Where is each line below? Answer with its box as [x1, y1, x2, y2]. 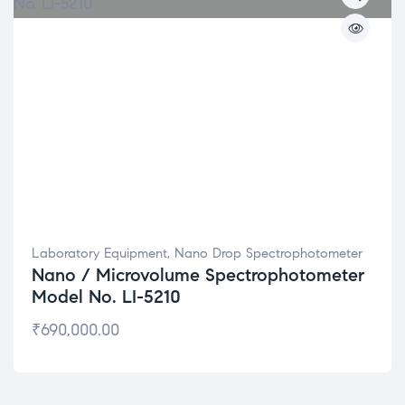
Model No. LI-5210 [32, 286, 181, 308]
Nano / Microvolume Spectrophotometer [32, 264, 364, 287]
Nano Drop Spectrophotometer [174, 245, 363, 261]
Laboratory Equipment [32, 245, 167, 261]
